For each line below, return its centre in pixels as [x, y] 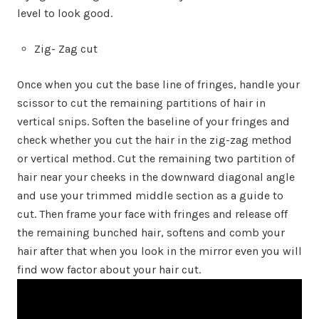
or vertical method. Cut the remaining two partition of [156, 158]
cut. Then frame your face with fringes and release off [152, 214]
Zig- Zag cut [66, 48]
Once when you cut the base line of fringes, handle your [158, 84]
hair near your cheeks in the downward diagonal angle [156, 177]
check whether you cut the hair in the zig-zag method [155, 140]
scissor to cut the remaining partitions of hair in [141, 103]
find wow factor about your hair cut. [109, 269]
